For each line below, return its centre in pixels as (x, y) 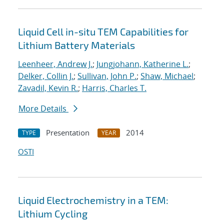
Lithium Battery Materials (76, 45)
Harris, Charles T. (114, 88)
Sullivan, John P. (107, 76)
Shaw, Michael (167, 76)
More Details (43, 109)
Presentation (68, 133)
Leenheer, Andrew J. (55, 64)
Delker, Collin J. (46, 76)
